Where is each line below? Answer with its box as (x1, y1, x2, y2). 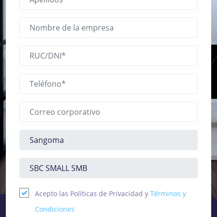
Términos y (150, 189, 186, 199)
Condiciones (35, 204, 75, 214)
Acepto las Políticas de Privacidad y (35, 189, 150, 199)
